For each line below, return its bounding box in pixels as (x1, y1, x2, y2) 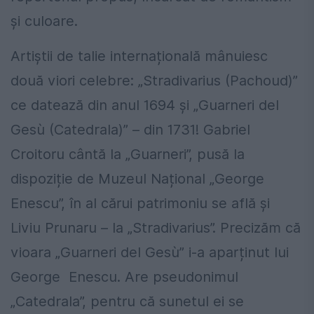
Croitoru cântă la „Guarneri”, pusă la (11, 146, 245, 163)
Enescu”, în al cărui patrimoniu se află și (11, 195, 270, 212)
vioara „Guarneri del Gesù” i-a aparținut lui (11, 244, 289, 261)
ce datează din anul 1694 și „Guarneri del (11, 97, 279, 114)
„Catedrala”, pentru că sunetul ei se (11, 293, 244, 310)
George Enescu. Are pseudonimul (11, 268, 238, 286)
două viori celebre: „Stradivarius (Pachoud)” (11, 72, 298, 90)
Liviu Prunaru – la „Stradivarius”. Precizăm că (11, 219, 301, 237)
